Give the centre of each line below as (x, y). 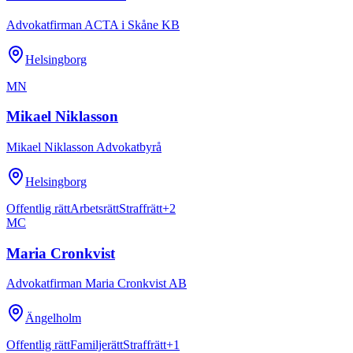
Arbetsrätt (95, 208)
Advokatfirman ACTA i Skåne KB (93, 24)
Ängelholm (53, 318)
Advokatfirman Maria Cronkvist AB (97, 284)
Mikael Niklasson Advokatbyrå (84, 147)
